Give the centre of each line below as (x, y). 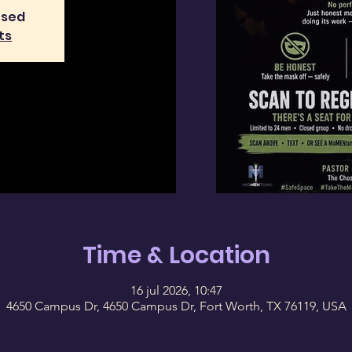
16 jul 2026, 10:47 (176, 290)
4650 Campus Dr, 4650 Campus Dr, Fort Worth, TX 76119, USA (176, 306)
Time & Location (176, 255)
